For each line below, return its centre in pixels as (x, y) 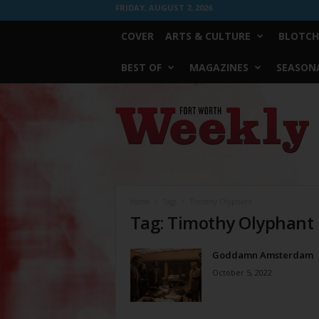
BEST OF (141, 67)
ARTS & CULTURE (208, 36)
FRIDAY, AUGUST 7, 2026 (163, 7)
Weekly (130, 126)
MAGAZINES (219, 67)
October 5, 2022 (242, 272)
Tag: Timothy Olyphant (222, 223)
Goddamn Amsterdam (262, 255)
